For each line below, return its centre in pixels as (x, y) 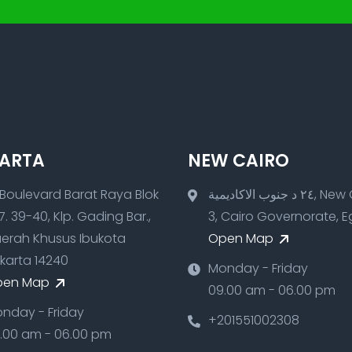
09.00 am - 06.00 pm (272, 290)
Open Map (242, 238)
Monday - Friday (258, 268)
